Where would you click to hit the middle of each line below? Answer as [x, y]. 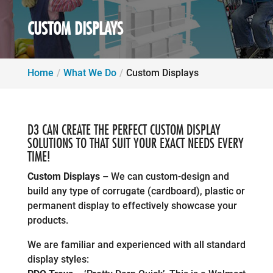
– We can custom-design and [164, 177]
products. [48, 221]
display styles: [58, 260]
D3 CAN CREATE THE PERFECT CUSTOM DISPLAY [124, 130]
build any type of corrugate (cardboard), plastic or [136, 191]
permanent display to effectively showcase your [132, 206]
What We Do [90, 73]
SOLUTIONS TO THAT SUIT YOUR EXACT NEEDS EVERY [135, 144]
